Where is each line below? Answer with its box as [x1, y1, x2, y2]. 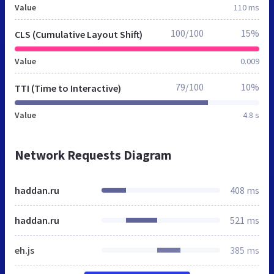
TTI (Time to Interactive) [15, 81, 121, 94]
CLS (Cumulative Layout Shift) [15, 28, 143, 40]
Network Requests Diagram [15, 146, 171, 163]
